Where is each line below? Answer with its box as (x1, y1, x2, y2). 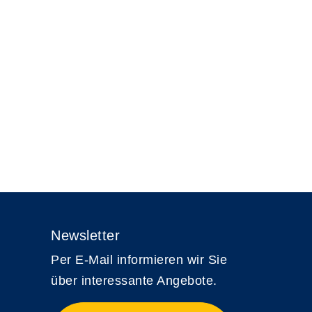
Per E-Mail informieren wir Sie (51, 253, 227, 267)
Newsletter (51, 228, 120, 243)
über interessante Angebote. (51, 274, 217, 288)
